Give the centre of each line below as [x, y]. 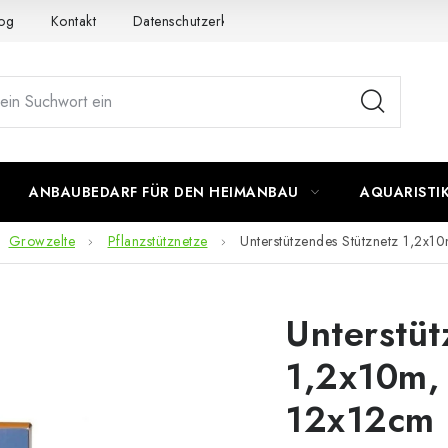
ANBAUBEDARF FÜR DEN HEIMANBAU [164, 192]
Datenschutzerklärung [200, 20]
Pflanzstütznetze [157, 241]
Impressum [337, 20]
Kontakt [73, 20]
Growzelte [41, 241]
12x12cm [360, 419]
